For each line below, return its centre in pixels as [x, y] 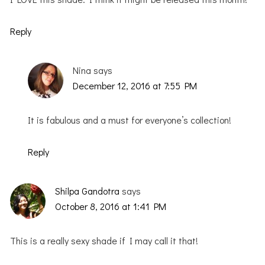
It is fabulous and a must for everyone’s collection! [130, 119]
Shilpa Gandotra [88, 190]
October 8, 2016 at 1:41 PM [111, 206]
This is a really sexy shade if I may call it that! [104, 240]
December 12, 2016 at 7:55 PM [135, 85]
